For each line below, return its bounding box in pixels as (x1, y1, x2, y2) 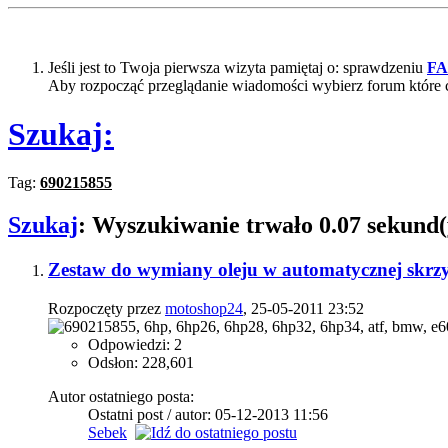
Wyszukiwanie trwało (92, 212, 319, 239)
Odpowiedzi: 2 (88, 336, 182, 353)
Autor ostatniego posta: (48, 388, 194, 405)
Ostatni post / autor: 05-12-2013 (88, 406, 293, 423)
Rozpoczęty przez (48, 300, 165, 317)
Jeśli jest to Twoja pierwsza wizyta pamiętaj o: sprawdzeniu (48, 58, 427, 76)
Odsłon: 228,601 (88, 354, 194, 371)
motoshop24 (165, 300, 243, 317)
